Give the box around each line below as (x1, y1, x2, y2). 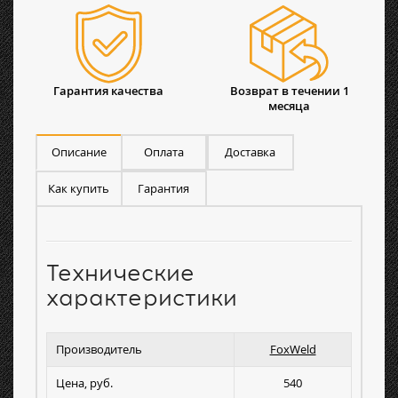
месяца (268, 98, 311, 115)
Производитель (56, 341, 142, 358)
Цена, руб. (56, 375, 113, 392)
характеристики (46, 284, 237, 312)
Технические (46, 259, 195, 287)
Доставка (225, 144, 276, 161)
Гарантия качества (53, 83, 164, 99)
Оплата (143, 144, 184, 161)
